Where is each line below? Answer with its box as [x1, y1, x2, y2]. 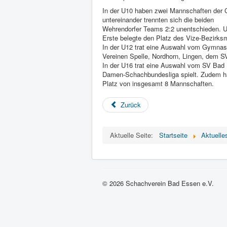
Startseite [159, 130, 187, 140]
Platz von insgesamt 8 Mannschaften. [102, 79, 214, 88]
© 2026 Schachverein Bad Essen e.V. [102, 178, 214, 188]
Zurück [121, 100, 141, 109]
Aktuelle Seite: [110, 130, 157, 140]
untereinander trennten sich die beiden [102, 15, 214, 24]
